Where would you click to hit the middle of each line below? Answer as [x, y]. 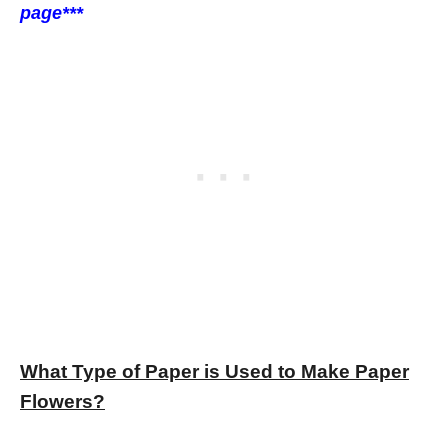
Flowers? [62, 401]
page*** [51, 12]
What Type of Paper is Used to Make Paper [214, 371]
